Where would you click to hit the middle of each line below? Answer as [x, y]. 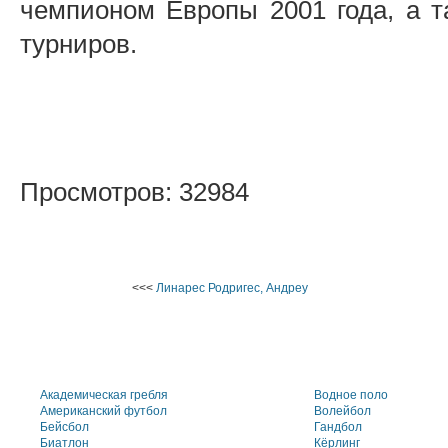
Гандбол [338, 427]
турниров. [78, 44]
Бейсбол [64, 427]
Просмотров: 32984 [134, 192]
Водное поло [351, 395]
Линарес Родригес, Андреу [232, 288]
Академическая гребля [104, 395]
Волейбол [342, 411]
